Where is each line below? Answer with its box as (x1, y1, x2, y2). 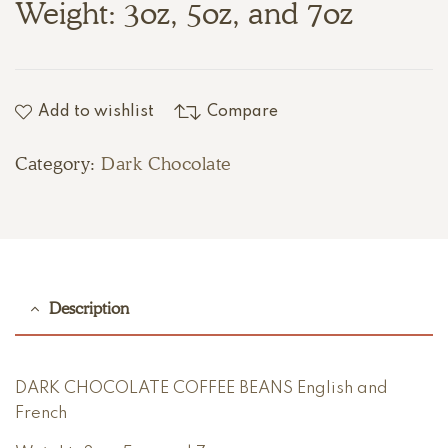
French (15, 405, 67, 423)
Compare (207, 104, 278, 121)
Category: (15, 153, 102, 175)
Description (49, 299, 129, 319)
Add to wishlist (38, 104, 154, 121)
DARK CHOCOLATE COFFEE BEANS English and (15, 380, 388, 398)
